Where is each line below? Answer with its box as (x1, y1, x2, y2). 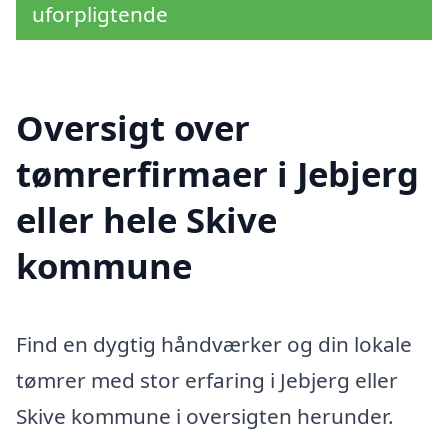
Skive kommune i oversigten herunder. (16, 401, 394, 430)
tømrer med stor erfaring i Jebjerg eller (16, 365, 398, 394)
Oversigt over (16, 103, 250, 151)
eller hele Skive (16, 195, 277, 243)
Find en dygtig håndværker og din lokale (16, 329, 412, 358)
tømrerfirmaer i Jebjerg (16, 149, 419, 197)
